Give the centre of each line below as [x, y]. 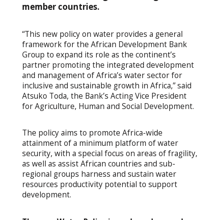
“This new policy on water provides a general [102, 34]
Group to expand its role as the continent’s [99, 55]
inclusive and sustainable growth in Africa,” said [107, 85]
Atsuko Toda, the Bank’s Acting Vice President [104, 96]
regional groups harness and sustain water [99, 174]
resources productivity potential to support [99, 185]
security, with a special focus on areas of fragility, [110, 154]
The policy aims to [54, 133]
